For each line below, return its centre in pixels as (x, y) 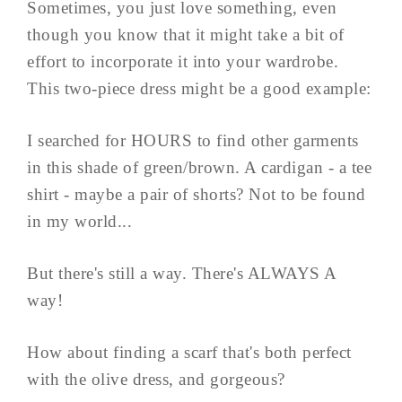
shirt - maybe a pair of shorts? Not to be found (197, 195)
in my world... (79, 222)
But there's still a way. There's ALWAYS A (182, 274)
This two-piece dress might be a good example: (199, 89)
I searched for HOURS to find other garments (193, 141)
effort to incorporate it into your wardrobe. (183, 62)
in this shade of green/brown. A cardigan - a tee (199, 168)
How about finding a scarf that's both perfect (189, 353)
